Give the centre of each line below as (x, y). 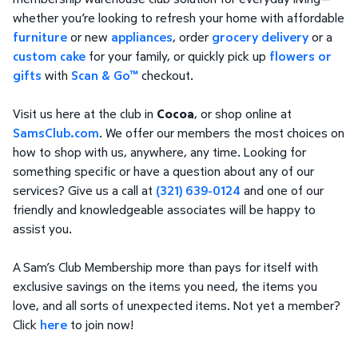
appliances (142, 37)
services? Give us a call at (84, 191)
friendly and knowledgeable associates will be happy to (164, 210)
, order (192, 37)
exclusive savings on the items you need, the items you (165, 286)
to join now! (100, 325)
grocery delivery (260, 37)
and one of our (284, 191)
